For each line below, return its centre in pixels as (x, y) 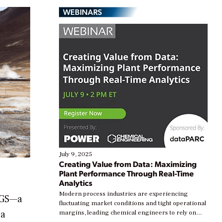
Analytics (76, 183)
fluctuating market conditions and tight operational (133, 203)
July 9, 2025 (76, 154)
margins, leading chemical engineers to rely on (128, 213)
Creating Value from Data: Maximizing (128, 164)
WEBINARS (83, 12)
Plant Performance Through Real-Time (126, 173)
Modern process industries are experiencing (123, 194)
